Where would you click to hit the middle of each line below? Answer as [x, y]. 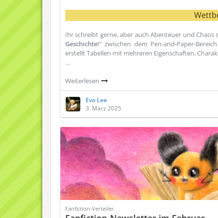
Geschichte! [82, 44]
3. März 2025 [103, 108]
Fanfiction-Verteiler [90, 209]
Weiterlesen [83, 81]
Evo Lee [96, 100]
